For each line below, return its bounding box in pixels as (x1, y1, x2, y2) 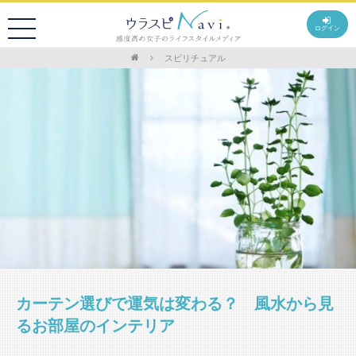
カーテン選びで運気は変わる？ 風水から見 (16, 294, 335, 312)
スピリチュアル (164, 53, 226, 64)
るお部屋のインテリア (16, 316, 176, 335)
